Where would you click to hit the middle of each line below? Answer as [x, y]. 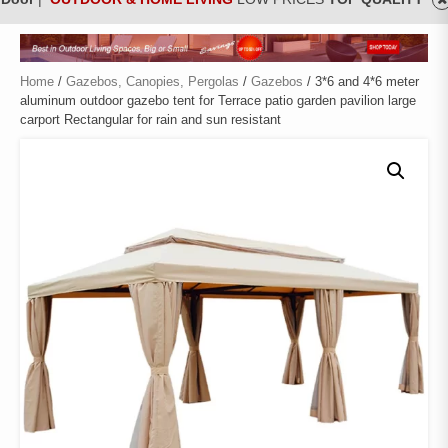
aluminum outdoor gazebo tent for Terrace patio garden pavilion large [218, 100]
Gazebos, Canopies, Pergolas [152, 81]
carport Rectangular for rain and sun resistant [150, 119]
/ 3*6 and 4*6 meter [361, 81]
